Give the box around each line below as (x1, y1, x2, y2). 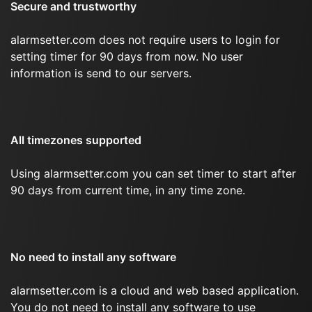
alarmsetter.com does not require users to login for (10, 33, 280, 47)
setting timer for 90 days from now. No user (10, 49, 243, 63)
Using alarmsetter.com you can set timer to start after (10, 166, 296, 180)
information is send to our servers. (10, 66, 192, 80)
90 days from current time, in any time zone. (10, 183, 245, 197)
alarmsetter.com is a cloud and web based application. (10, 283, 299, 297)
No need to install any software (10, 250, 176, 264)
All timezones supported (10, 133, 141, 147)
